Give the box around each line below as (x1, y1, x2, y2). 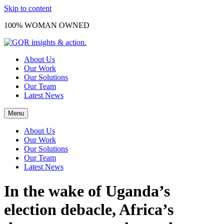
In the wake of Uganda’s (4, 182, 170, 200)
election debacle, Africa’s (4, 200, 173, 219)
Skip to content (4, 4, 51, 12)
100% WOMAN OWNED (4, 21, 89, 29)
